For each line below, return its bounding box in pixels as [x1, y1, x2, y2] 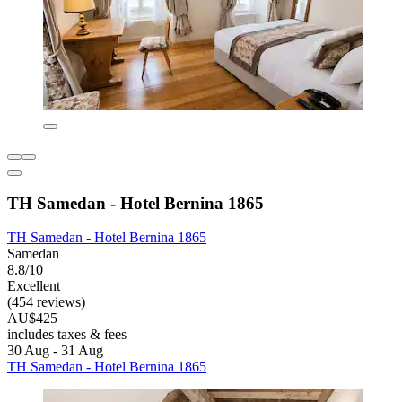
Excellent [7, 278, 60, 294]
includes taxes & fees [7, 327, 127, 343]
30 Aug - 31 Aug [7, 343, 103, 359]
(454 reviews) [7, 294, 85, 310]
